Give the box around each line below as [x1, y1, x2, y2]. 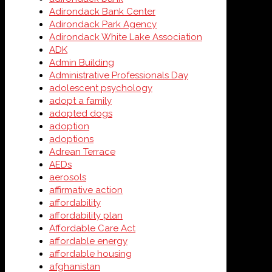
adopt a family [49, 95, 112, 106]
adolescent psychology [49, 83, 152, 93]
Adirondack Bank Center [49, 6, 155, 17]
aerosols [49, 172, 86, 183]
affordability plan [49, 210, 123, 221]
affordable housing [49, 248, 132, 259]
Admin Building [49, 57, 114, 68]
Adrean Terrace [49, 146, 115, 157]
